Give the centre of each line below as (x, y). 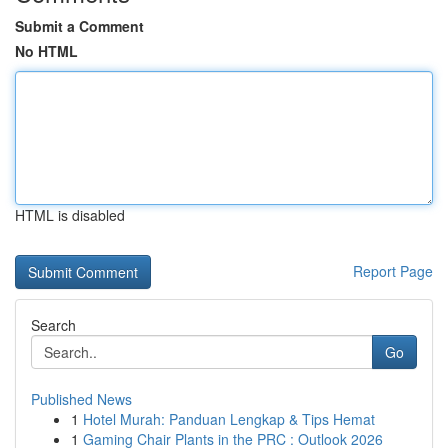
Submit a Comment (79, 26)
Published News (81, 399)
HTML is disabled (70, 215)
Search (53, 325)
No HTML (46, 51)
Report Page (393, 271)
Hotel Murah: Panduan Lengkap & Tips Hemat (229, 419)
